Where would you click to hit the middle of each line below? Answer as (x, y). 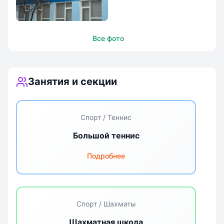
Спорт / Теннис (106, 117)
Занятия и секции (72, 81)
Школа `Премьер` (60, 35)
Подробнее (106, 156)
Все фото (108, 38)
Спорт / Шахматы (106, 204)
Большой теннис (106, 135)
